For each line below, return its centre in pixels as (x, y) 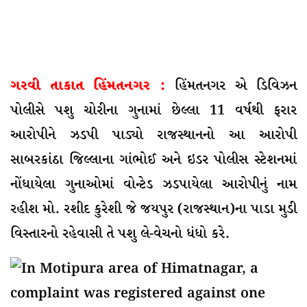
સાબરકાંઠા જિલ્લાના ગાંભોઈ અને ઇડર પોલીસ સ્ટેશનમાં (153, 160)
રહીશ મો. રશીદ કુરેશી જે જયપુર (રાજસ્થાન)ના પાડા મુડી (153, 210)
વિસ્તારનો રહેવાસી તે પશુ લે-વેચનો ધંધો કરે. (120, 234)
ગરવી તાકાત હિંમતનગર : (88, 86)
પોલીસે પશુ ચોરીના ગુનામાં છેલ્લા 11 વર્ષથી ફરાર (153, 111)
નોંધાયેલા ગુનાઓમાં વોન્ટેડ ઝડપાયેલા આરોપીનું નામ (153, 185)
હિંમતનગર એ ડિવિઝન (231, 86)
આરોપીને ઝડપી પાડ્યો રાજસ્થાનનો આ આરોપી (153, 136)
